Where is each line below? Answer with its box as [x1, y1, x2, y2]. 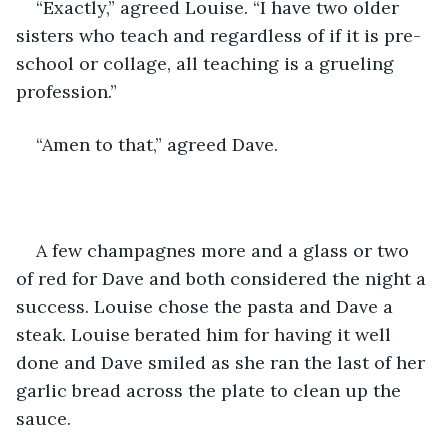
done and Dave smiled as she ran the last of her [16, 350, 430, 374]
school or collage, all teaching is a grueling [16, 51, 399, 75]
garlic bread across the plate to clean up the [16, 378, 406, 402]
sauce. [16, 406, 71, 430]
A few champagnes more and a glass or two [36, 238, 414, 262]
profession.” [16, 79, 117, 103]
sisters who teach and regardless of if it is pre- [16, 23, 421, 47]
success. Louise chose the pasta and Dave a [16, 294, 398, 318]
